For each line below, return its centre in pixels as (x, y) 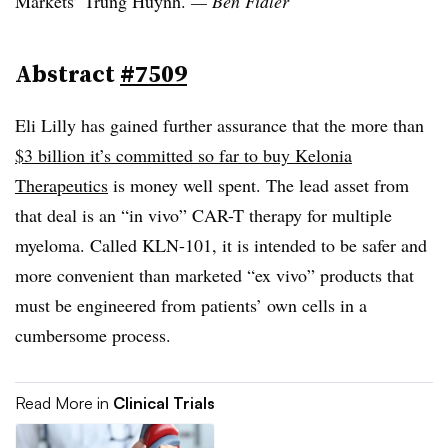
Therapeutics (61, 185)
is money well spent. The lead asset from (258, 185)
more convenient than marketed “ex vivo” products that (214, 275)
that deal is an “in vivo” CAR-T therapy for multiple (203, 215)
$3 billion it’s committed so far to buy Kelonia (183, 155)
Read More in (64, 403)
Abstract (67, 73)
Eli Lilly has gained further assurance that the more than (219, 125)
